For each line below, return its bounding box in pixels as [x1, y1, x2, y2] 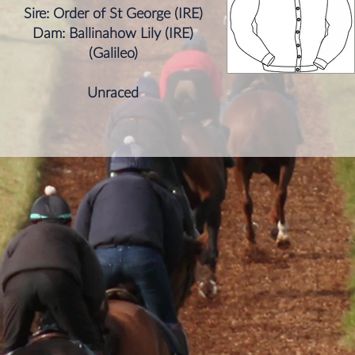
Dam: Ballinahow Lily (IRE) [32, 24, 193, 41]
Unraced [87, 83, 139, 101]
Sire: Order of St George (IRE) [23, 4, 203, 21]
